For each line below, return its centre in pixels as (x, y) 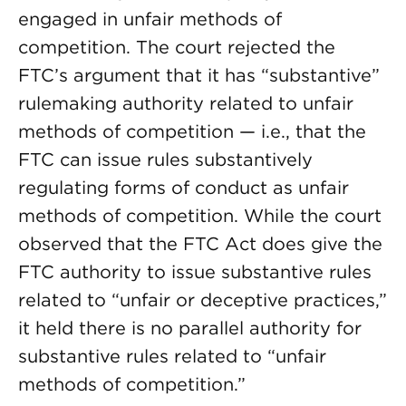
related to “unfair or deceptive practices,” (203, 300)
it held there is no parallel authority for (190, 328)
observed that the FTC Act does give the (200, 244)
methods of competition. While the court (200, 216)
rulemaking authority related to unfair (186, 103)
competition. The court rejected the (177, 47)
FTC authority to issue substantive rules (195, 272)
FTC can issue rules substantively (165, 159)
